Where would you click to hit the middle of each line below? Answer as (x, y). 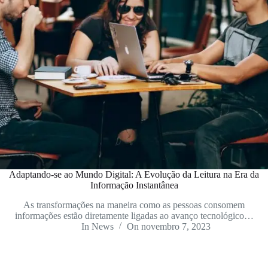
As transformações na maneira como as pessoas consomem (134, 205)
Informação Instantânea (134, 185)
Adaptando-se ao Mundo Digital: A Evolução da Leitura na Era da (134, 174)
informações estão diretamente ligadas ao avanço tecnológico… (134, 215)
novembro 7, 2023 (176, 226)
